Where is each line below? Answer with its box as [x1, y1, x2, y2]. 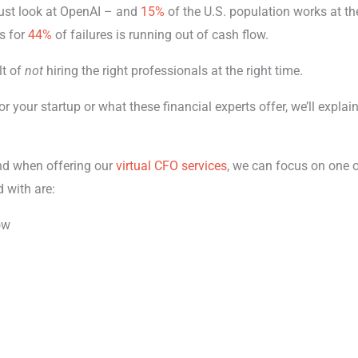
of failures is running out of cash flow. [51, 26, 268, 42]
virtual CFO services [115, 157, 227, 173]
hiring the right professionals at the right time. [42, 62, 303, 78]
